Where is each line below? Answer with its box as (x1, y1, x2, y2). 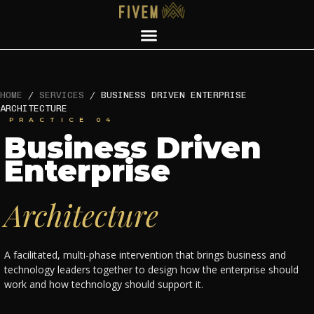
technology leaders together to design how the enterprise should (4, 263, 299, 277)
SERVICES (39, 90, 84, 100)
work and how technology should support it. (4, 278, 203, 292)
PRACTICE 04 (9, 116, 116, 123)
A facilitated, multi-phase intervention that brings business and (4, 248, 286, 262)
